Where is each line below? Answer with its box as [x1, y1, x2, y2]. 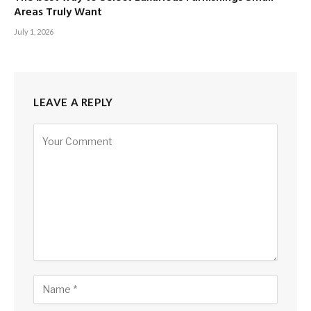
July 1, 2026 [14, 26, 53, 36]
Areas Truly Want [14, 3, 102, 22]
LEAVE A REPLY [33, 95, 113, 108]
